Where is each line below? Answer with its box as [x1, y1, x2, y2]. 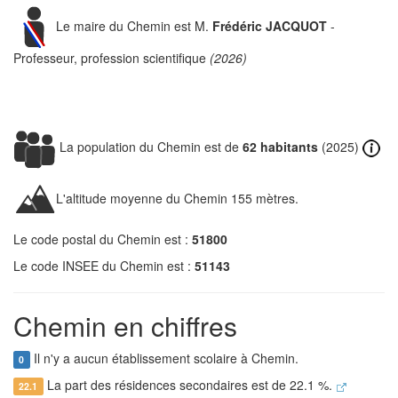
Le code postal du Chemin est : [13, 230, 192, 248]
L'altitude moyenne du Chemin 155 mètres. [56, 188, 298, 207]
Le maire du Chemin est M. [56, 16, 212, 35]
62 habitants [243, 137, 318, 155]
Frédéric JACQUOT [212, 16, 327, 35]
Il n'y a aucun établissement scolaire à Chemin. [29, 349, 298, 367]
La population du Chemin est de [56, 137, 243, 155]
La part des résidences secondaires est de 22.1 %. [43, 376, 336, 394]
